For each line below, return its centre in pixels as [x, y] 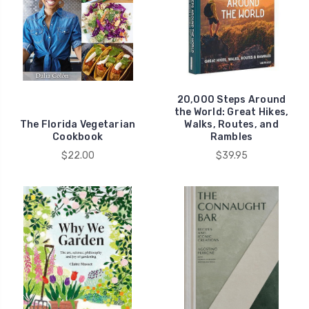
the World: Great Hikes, [231, 112]
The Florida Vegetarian [78, 125]
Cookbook [78, 137]
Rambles [231, 137]
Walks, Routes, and [231, 125]
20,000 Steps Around [231, 100]
